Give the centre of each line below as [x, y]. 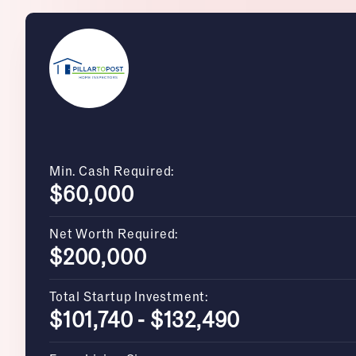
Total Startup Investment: [129, 296]
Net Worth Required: [114, 234]
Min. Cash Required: [112, 171]
